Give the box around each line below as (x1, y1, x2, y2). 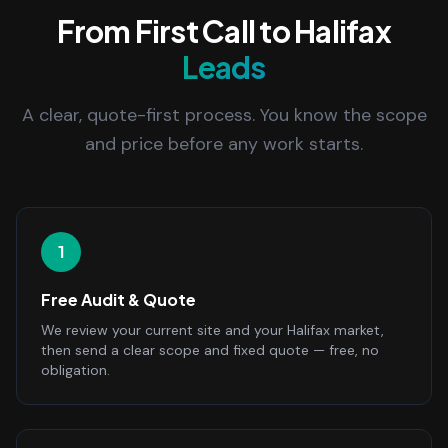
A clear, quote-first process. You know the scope (21, 103, 427, 127)
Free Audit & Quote (41, 289, 196, 310)
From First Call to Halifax (57, 12, 391, 50)
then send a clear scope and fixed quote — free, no (41, 341, 379, 359)
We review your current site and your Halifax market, (41, 321, 384, 339)
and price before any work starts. (85, 132, 363, 156)
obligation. (41, 361, 110, 379)
